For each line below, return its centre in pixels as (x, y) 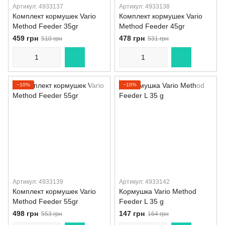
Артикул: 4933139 (38, 182)
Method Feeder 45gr (152, 26)
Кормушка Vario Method (158, 191)
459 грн (25, 38)
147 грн (132, 213)
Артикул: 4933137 (38, 7)
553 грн (52, 214)
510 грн (52, 39)
